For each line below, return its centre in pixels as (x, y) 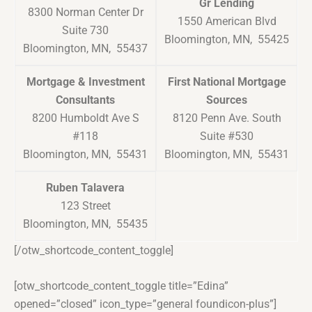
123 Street (85, 206)
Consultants (85, 100)
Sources (227, 100)
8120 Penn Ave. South (227, 118)
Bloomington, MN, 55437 (85, 49)
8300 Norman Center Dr (85, 13)
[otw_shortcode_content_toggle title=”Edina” (121, 286)
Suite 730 (85, 31)
